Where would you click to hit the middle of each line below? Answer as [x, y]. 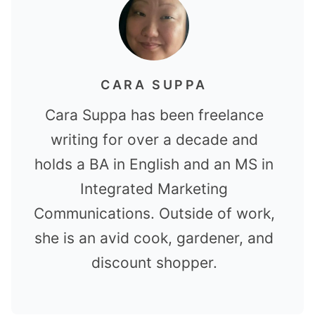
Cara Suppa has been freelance [154, 115]
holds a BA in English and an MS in [154, 165]
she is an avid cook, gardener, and [154, 238]
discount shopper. [154, 263]
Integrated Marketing [154, 189]
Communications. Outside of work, [154, 214]
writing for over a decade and [154, 140]
